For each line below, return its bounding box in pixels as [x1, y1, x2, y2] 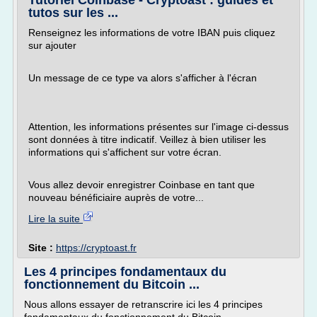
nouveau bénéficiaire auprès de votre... [28, 192, 204, 203]
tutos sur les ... [28, 6, 118, 20]
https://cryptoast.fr [56, 242, 137, 253]
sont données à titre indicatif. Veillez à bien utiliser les [28, 134, 266, 145]
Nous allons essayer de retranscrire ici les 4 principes [24, 299, 263, 310]
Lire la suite [28, 213, 83, 224]
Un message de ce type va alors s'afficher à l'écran [28, 72, 257, 83]
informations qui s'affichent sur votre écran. [28, 146, 221, 158]
